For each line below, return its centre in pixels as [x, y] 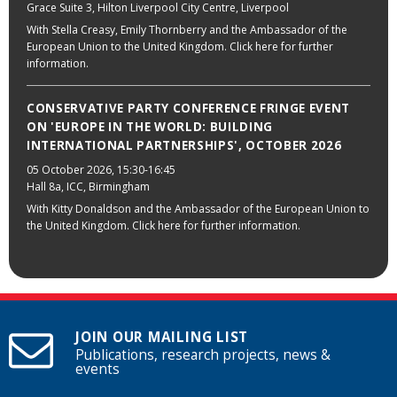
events [97, 369]
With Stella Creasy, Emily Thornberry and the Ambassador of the [187, 30]
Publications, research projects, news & [203, 354]
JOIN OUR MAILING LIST [162, 337]
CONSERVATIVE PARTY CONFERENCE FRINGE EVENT [188, 109]
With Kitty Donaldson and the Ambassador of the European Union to [198, 209]
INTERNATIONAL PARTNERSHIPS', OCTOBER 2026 [184, 146]
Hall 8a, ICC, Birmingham [88, 186]
